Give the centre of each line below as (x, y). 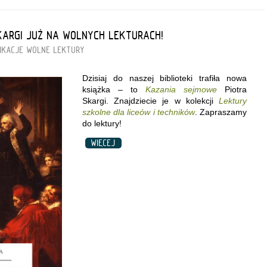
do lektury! (102, 123)
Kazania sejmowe (181, 89)
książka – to (114, 89)
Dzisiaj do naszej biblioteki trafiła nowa (164, 78)
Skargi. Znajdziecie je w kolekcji (150, 100)
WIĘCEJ (103, 143)
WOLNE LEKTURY (56, 50)
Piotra (236, 89)
